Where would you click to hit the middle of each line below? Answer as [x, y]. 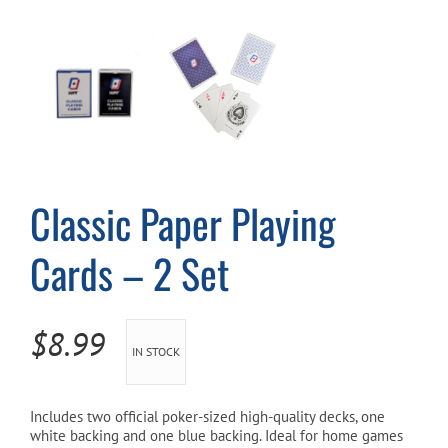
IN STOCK [156, 351]
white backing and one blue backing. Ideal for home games [216, 435]
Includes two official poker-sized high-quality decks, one [207, 416]
